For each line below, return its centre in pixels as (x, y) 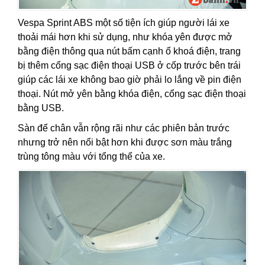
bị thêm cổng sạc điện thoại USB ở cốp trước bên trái (129, 66)
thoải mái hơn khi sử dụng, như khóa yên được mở (125, 37)
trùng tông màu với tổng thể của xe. (91, 157)
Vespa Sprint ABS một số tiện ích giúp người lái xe (124, 23)
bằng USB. (41, 108)
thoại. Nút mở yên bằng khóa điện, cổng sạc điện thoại (132, 94)
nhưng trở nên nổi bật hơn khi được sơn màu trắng (125, 143)
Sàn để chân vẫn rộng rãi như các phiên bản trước (124, 128)
